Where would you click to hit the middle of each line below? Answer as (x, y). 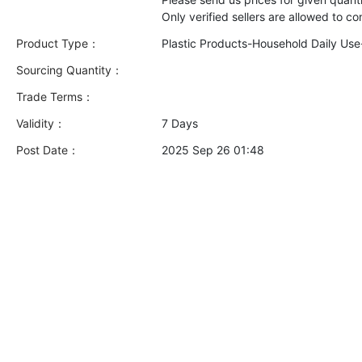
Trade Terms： (55, 97)
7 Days (180, 123)
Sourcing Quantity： (69, 70)
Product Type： (58, 43)
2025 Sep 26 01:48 (213, 150)
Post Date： (48, 150)
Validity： (41, 123)
